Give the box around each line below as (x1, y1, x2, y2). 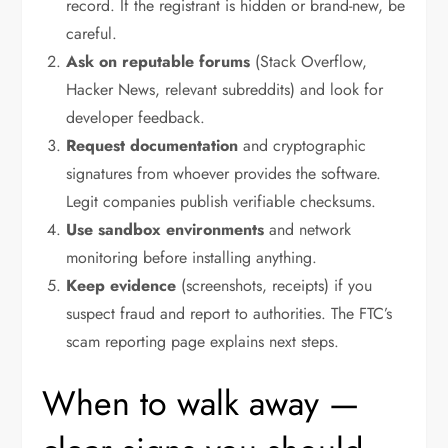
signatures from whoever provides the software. (66, 162, 382, 186)
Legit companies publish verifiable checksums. (66, 190, 377, 214)
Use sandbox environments (66, 218, 265, 242)
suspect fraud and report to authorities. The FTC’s (66, 302, 393, 326)
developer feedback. (66, 106, 206, 130)
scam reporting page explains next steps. (66, 330, 340, 354)
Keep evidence (66, 274, 177, 298)
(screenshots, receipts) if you (176, 274, 373, 298)
